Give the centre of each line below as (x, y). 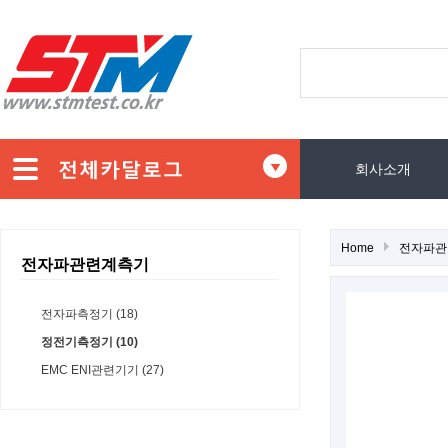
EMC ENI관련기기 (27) (102, 370)
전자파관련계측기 (85, 264)
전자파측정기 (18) (89, 314)
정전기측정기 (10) (89, 342)
